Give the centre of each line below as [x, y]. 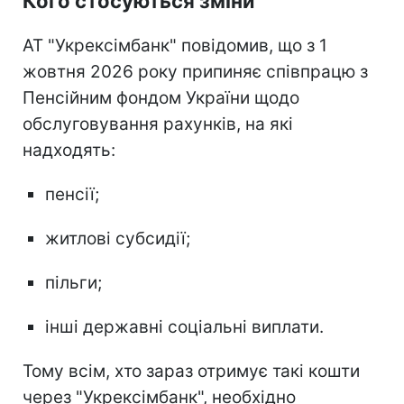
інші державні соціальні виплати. [184, 326]
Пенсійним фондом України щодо [161, 97]
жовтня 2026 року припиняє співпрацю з [195, 71]
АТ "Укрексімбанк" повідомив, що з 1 [175, 45]
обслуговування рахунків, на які [158, 124]
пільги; [73, 282]
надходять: [69, 150]
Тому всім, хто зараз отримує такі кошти [191, 371]
